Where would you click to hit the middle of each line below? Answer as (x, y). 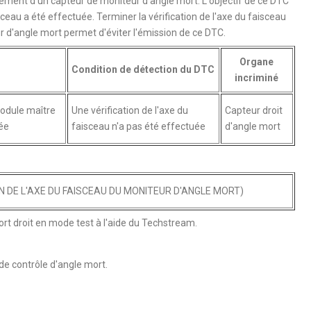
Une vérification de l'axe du (129, 110)
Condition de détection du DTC (143, 69)
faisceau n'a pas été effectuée (138, 126)
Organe (257, 61)
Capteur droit (253, 110)
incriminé (257, 77)
